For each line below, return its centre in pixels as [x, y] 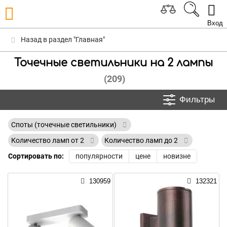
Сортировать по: [36, 156]
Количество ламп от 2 [48, 140]
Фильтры [197, 100]
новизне [177, 156]
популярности [99, 156]
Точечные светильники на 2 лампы [113, 63]
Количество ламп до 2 [142, 140]
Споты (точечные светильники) [65, 125]
